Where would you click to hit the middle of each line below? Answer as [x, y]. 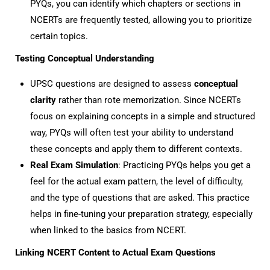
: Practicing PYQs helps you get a [184, 165]
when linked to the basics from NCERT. [108, 230]
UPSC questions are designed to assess [112, 84]
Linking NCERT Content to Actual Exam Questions [115, 253]
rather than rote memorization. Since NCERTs [149, 100]
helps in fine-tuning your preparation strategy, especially [141, 214]
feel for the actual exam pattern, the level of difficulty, [137, 181]
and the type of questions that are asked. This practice [140, 198]
